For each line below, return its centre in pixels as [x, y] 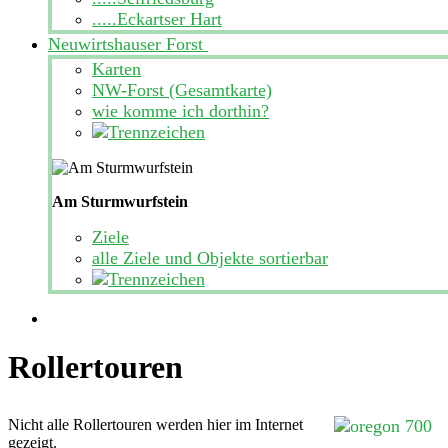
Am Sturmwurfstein [120, 201]
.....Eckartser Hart [157, 18]
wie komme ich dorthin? [180, 110]
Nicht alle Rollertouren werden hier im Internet [155, 425]
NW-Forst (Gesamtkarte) [182, 89]
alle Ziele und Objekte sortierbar [210, 257]
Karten [116, 68]
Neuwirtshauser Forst [125, 43]
